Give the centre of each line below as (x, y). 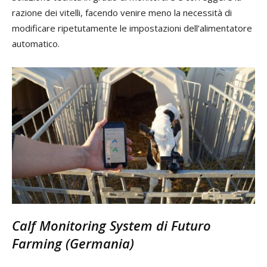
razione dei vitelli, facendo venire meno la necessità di (122, 13)
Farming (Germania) (73, 243)
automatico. (36, 44)
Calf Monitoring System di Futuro (111, 226)
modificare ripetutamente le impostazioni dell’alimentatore (132, 28)
